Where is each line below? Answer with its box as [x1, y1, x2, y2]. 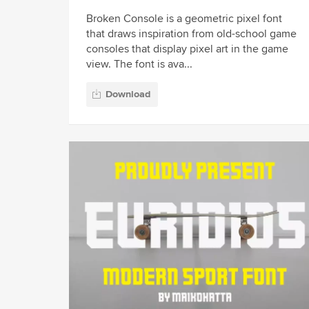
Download [106, 88, 150, 100]
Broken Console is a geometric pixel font [86, 12, 282, 26]
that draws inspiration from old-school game [86, 27, 297, 41]
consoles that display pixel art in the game [86, 42, 288, 57]
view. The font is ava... [86, 57, 192, 72]
